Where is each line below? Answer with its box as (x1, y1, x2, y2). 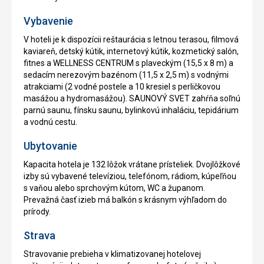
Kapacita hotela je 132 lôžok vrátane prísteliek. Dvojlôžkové (24, 160, 240, 170)
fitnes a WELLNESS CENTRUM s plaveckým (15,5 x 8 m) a (24, 58, 233, 68)
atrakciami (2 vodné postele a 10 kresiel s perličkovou (24, 82, 220, 92)
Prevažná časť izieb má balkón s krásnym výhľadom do (24, 195, 227, 205)
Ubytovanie (24, 140, 77, 153)
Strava (24, 229, 55, 242)
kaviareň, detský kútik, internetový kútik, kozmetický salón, (24, 47, 239, 57)
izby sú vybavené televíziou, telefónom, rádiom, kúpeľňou (24, 171, 236, 181)
